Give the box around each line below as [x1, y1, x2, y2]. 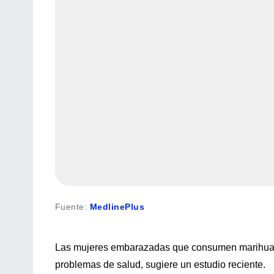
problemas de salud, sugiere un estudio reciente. [55, 259, 265, 270]
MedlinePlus [89, 201, 145, 212]
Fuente [55, 201, 84, 212]
